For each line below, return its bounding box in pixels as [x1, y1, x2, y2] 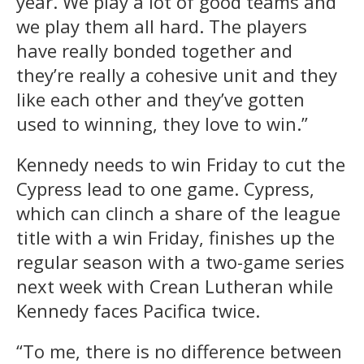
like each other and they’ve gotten [16, 86, 305, 111]
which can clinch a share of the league [16, 200, 340, 225]
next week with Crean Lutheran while [16, 273, 333, 298]
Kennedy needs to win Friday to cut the [16, 151, 345, 176]
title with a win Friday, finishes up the [16, 224, 335, 249]
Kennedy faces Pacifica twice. [16, 297, 260, 323]
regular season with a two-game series [16, 249, 344, 274]
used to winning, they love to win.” [16, 110, 308, 136]
